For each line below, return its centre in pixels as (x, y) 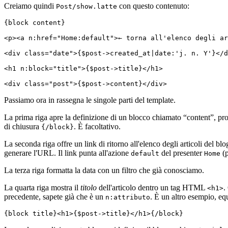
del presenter (182, 153)
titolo (89, 187)
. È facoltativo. (97, 126)
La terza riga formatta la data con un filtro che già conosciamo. (104, 170)
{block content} (35, 22)
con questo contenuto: (153, 6)
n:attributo (128, 197)
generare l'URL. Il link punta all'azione (67, 153)
